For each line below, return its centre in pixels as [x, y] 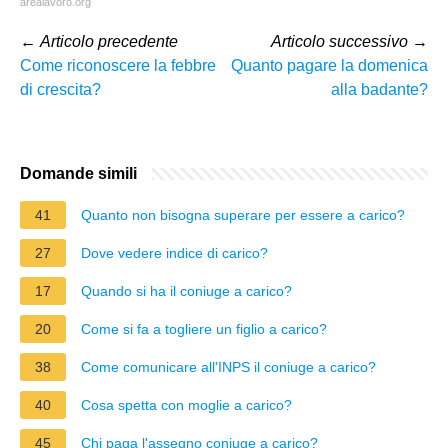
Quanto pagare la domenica [329, 65]
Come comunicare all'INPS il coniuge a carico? [228, 366]
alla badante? [379, 89]
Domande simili [78, 173]
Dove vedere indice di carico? [174, 252]
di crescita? [60, 89]
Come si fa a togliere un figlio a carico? [204, 328]
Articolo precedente [109, 41]
